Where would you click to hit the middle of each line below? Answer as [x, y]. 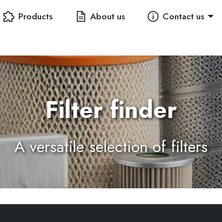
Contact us [183, 16]
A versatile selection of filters [111, 147]
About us [108, 16]
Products [36, 16]
